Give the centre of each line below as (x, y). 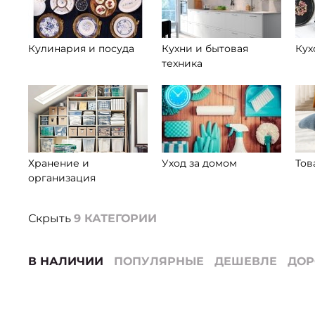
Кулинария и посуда (81, 49)
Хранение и (59, 163)
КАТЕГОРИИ (121, 218)
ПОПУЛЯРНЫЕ (159, 261)
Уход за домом (199, 163)
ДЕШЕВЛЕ (246, 261)
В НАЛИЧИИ (66, 261)
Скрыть (50, 218)
